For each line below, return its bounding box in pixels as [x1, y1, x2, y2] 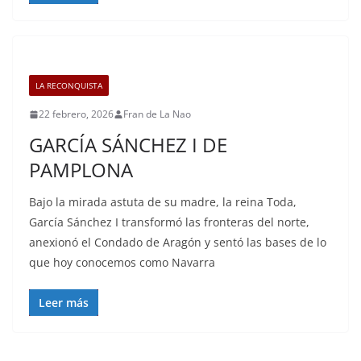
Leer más [39, 295, 89, 310]
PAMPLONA [29, 156, 133, 183]
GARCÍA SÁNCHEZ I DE [29, 131, 227, 158]
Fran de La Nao [123, 107, 191, 121]
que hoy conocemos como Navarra [29, 255, 215, 270]
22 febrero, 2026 [39, 107, 114, 121]
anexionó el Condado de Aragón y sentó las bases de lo [29, 234, 326, 250]
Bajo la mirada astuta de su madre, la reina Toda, [29, 194, 297, 210]
